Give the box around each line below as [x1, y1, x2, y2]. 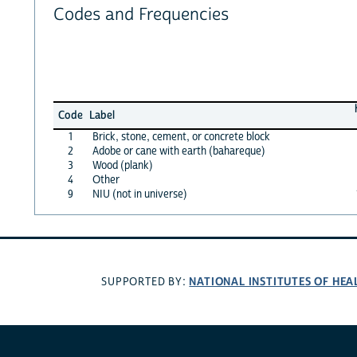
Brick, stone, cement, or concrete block [92, 129, 270, 144]
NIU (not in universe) [92, 186, 187, 202]
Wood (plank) [92, 158, 153, 173]
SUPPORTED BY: [101, 275, 190, 290]
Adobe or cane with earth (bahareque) [92, 143, 265, 159]
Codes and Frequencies [53, 4, 229, 26]
